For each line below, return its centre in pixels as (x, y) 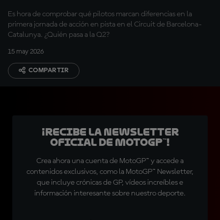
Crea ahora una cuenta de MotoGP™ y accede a (110, 161)
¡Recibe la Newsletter (110, 132)
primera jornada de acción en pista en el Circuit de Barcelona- (105, 25)
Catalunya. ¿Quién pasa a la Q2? (59, 35)
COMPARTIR (49, 70)
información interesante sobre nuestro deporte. (110, 193)
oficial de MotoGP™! (110, 142)
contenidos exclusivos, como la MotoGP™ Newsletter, (110, 172)
